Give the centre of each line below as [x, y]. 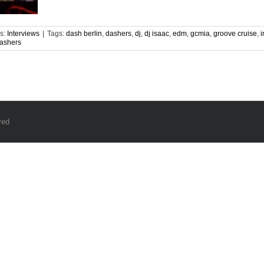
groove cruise [235, 34]
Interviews [23, 34]
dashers [118, 34]
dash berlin [84, 34]
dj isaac [157, 34]
